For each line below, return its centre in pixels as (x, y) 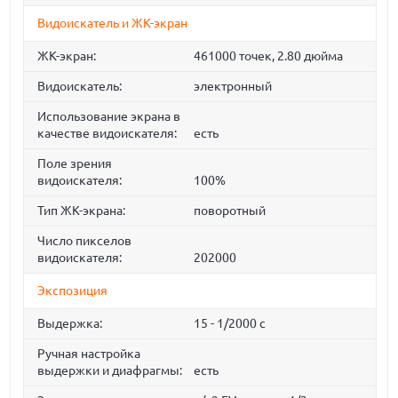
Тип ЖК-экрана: (82, 211)
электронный (232, 87)
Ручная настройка (89, 354)
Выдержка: (70, 324)
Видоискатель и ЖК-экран (113, 24)
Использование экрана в (109, 117)
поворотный (229, 211)
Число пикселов (85, 241)
